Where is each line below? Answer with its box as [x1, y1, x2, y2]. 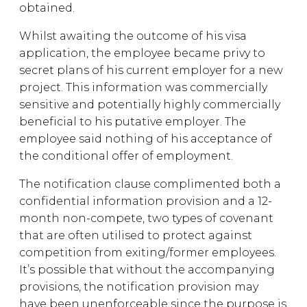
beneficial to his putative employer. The [19, 115, 246, 128]
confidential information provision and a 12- [19, 195, 272, 208]
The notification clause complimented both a [19, 177, 281, 191]
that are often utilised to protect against [19, 229, 252, 242]
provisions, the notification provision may [19, 280, 258, 293]
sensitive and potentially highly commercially [19, 98, 280, 111]
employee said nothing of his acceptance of [19, 132, 272, 145]
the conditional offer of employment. [19, 149, 233, 162]
